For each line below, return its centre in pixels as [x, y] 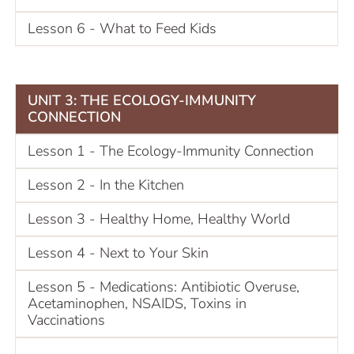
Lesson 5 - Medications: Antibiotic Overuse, [164, 286]
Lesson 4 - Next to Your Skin [118, 252]
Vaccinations [66, 320]
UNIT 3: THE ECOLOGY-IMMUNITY [142, 100]
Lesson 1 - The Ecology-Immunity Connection [171, 151]
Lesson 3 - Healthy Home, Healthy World [159, 218]
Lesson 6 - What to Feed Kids [122, 28]
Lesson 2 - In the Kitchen [106, 185]
